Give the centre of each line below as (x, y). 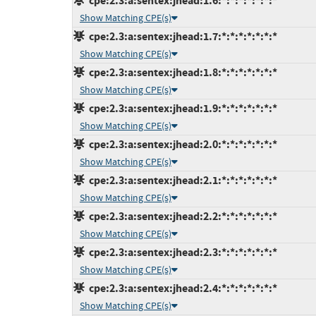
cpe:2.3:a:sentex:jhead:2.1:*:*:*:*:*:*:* (181, 181)
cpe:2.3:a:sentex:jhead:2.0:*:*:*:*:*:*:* (181, 145)
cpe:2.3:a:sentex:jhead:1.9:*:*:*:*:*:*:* (181, 109)
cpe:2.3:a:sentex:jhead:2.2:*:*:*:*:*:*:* (181, 217)
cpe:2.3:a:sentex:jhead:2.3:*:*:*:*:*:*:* (181, 253)
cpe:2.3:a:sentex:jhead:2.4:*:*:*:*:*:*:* (181, 288)
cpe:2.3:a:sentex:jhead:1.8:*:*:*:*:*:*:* (181, 73)
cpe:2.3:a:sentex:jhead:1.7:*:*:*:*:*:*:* (181, 37)
